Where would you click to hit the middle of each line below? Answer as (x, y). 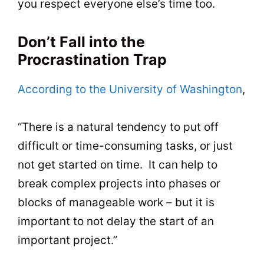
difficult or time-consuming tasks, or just (125, 146)
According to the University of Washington (130, 89)
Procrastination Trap (92, 59)
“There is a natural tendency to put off (118, 127)
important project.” (67, 240)
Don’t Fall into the (81, 42)
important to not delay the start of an (116, 222)
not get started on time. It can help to (118, 165)
